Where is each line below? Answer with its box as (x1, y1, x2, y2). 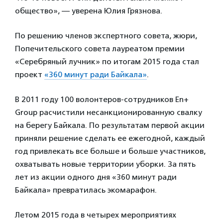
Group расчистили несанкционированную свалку (15, 108, 202, 117)
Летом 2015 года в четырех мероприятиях (15, 210, 176, 220)
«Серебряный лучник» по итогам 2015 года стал (15, 57, 199, 66)
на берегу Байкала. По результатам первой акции (15, 120, 205, 130)
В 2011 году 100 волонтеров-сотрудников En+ (15, 95, 189, 104)
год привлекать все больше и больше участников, (15, 146, 206, 156)
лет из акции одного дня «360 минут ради (15, 172, 177, 182)
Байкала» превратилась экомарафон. (15, 185, 157, 195)
